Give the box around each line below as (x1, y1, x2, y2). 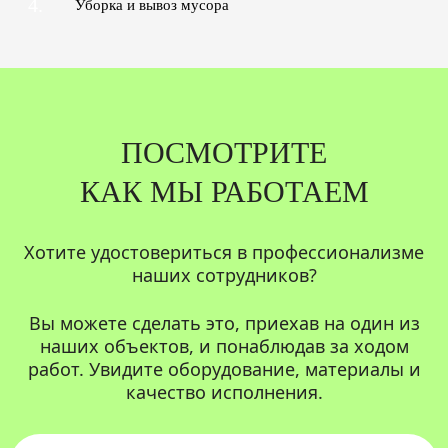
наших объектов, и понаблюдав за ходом (39, 333, 409, 358)
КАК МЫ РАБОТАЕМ (79, 174, 369, 208)
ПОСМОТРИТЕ (121, 135, 327, 169)
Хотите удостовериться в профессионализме (24, 239, 424, 264)
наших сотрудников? (131, 262, 317, 287)
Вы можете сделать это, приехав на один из (28, 310, 420, 335)
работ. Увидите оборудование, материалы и (27, 356, 421, 381)
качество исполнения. (125, 379, 323, 404)
